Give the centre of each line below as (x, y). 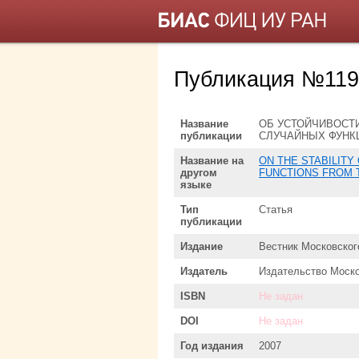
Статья (276, 209)
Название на (212, 160)
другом (199, 172)
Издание (202, 246)
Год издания (212, 345)
